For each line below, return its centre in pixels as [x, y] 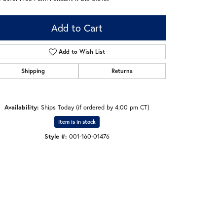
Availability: [22, 107]
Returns [122, 71]
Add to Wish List [82, 52]
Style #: [56, 136]
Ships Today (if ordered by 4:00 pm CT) [95, 107]
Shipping [33, 71]
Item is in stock [77, 122]
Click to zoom [107, 162]
